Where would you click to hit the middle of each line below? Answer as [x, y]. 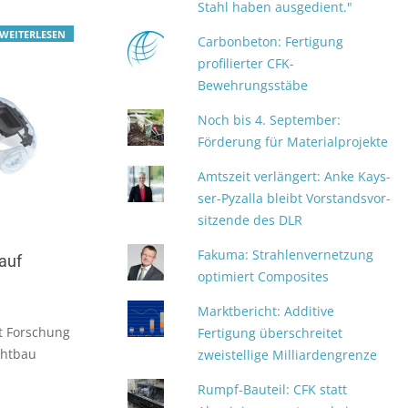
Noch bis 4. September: [270, 120]
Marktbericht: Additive [266, 311]
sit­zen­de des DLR [250, 220]
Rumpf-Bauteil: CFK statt [273, 389]
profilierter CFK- [246, 63]
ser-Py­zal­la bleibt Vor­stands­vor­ [295, 198]
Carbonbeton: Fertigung [271, 41]
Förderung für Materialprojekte [293, 142]
